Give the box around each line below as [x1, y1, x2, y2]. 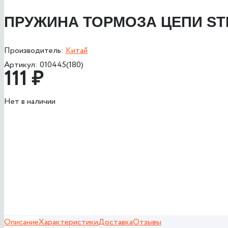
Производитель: [4, 44, 66, 56]
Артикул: [4, 59, 40, 71]
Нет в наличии [4, 95, 55, 107]
